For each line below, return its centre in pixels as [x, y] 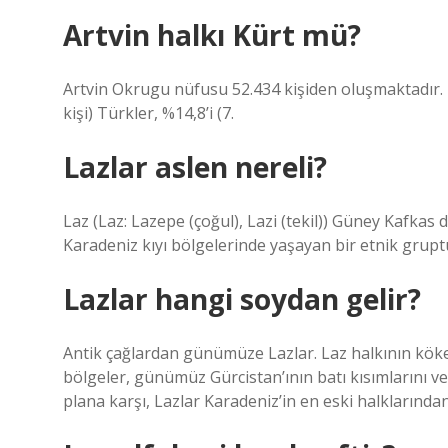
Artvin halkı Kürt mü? [212, 35]
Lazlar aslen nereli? [195, 167]
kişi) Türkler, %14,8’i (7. [148, 113]
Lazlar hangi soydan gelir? [242, 299]
